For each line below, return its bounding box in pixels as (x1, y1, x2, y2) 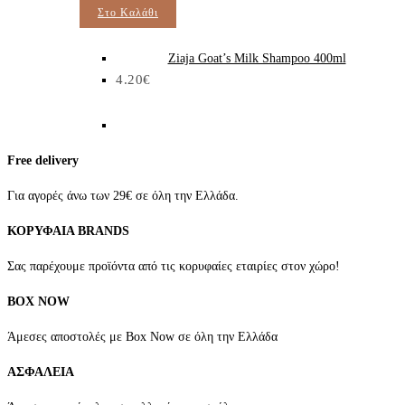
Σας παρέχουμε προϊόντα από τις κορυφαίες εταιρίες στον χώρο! (7, 259, 340, 273)
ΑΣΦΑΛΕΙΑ (7, 364, 74, 379)
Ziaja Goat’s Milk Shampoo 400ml (167, 51, 346, 65)
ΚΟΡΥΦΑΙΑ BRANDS (7, 223, 129, 238)
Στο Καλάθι (98, 5, 158, 19)
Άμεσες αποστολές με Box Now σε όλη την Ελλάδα (7, 329, 278, 344)
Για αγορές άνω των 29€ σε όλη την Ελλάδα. (7, 188, 239, 202)
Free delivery (7, 153, 79, 167)
